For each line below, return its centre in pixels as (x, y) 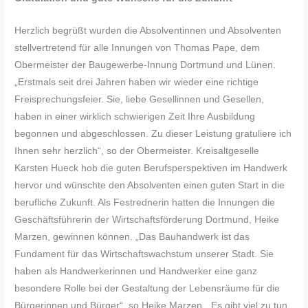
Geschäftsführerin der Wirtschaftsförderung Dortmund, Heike (147, 219)
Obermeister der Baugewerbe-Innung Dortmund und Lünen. (145, 65)
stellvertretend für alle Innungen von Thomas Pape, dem (137, 47)
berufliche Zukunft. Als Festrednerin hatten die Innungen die (145, 202)
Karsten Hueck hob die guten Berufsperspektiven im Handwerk (151, 168)
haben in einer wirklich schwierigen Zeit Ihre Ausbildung (135, 116)
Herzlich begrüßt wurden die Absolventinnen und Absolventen (148, 30)
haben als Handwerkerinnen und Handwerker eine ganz (136, 271)
